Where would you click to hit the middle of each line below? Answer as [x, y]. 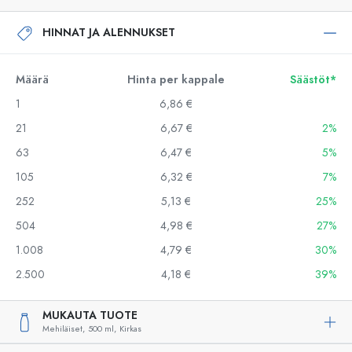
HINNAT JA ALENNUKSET [109, 32]
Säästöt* [313, 80]
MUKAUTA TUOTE [90, 315]
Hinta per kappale [176, 80]
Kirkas [130, 329]
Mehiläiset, [64, 329]
